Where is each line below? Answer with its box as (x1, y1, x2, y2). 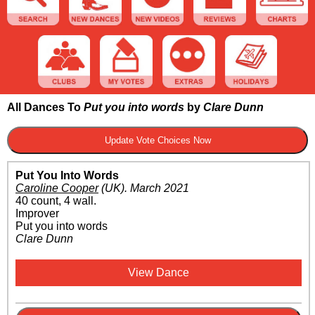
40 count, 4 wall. (15, 194, 96, 207)
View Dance (128, 266, 189, 278)
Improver (15, 207, 59, 219)
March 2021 (130, 181, 189, 194)
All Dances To (7, 101, 84, 113)
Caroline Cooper (15, 181, 98, 194)
